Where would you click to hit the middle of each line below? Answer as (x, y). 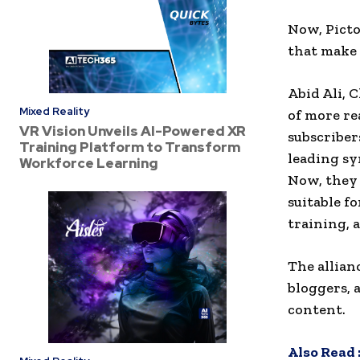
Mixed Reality (54, 112)
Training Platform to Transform (130, 147)
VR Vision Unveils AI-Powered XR (133, 131)
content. (317, 310)
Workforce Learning (89, 164)
